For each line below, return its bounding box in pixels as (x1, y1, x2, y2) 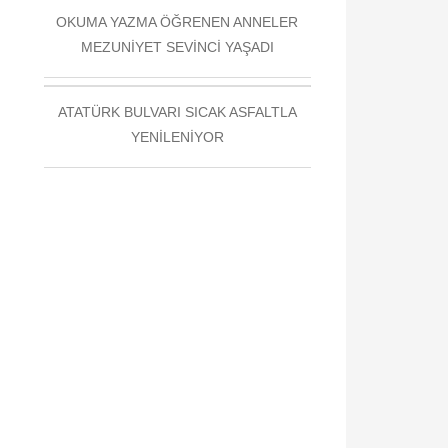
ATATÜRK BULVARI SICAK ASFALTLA (57, 104, 297, 120)
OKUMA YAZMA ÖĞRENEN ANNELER (56, 14, 299, 30)
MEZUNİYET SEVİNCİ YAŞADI (80, 39, 274, 55)
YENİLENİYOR (130, 129, 224, 145)
